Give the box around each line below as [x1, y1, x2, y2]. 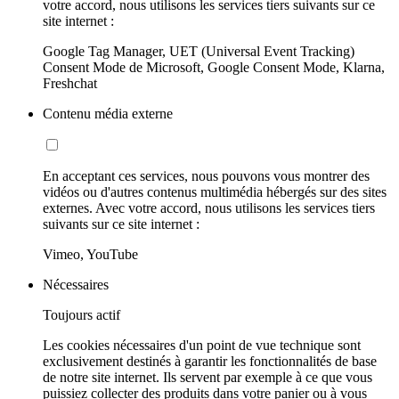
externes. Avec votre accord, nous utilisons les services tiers [43, 200, 375, 216]
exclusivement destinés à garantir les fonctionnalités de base [43, 354, 377, 370]
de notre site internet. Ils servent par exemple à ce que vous [43, 370, 372, 386]
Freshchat [43, 76, 97, 92]
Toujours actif [43, 307, 120, 323]
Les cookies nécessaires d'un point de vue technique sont [43, 338, 361, 354]
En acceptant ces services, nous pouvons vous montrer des [43, 168, 370, 184]
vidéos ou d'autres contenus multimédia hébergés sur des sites [43, 184, 387, 200]
